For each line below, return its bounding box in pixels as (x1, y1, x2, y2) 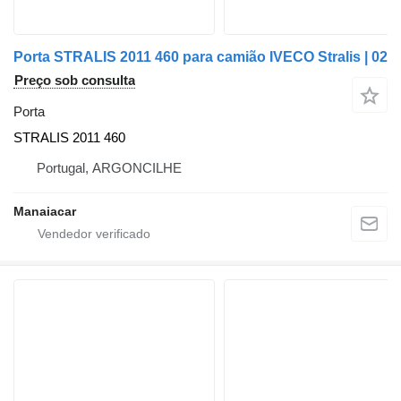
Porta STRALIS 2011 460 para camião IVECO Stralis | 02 (13, 49, 388, 64)
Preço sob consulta (14, 73, 135, 88)
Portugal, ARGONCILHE (37, 160, 182, 175)
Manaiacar (13, 204, 76, 218)
